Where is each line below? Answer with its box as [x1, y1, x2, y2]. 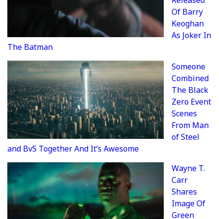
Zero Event [172, 96, 211, 108]
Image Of [172, 198, 205, 209]
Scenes [172, 108, 197, 119]
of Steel [172, 131, 199, 143]
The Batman [7, 42, 53, 53]
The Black [172, 85, 208, 96]
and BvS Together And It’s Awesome [7, 143, 139, 154]
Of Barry [172, 6, 203, 18]
